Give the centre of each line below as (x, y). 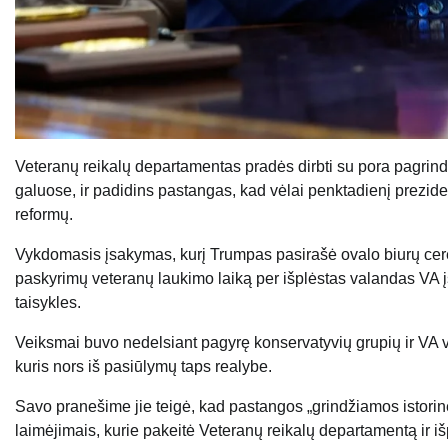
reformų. (44, 215)
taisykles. (48, 303)
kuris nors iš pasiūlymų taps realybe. (143, 367)
